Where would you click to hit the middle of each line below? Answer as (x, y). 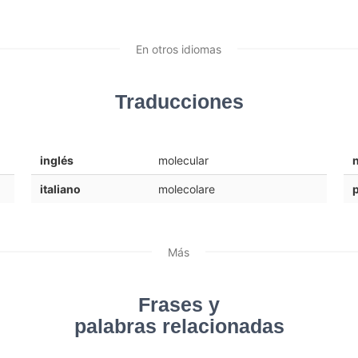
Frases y (179, 304)
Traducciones (179, 102)
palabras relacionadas (179, 326)
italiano (60, 189)
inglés (56, 161)
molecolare (186, 189)
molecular (183, 161)
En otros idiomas (179, 50)
